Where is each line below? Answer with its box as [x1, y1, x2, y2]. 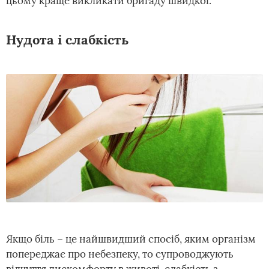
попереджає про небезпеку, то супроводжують [6, 247, 234, 261]
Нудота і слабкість [6, 31, 129, 48]
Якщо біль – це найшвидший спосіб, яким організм [6, 232, 256, 246]
